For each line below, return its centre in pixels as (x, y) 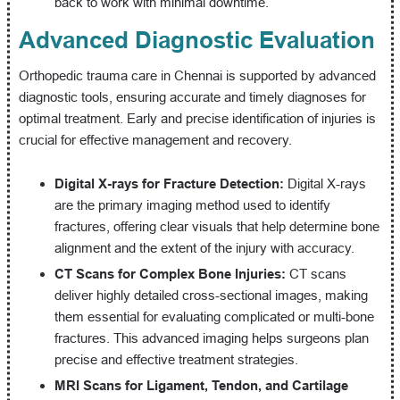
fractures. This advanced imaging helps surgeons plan (211, 337)
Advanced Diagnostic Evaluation (196, 40)
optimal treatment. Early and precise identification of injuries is (197, 118)
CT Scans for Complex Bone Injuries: (170, 273)
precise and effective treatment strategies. (176, 359)
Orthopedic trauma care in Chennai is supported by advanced (197, 75)
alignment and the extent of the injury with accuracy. (204, 247)
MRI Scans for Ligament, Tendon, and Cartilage (201, 385)
